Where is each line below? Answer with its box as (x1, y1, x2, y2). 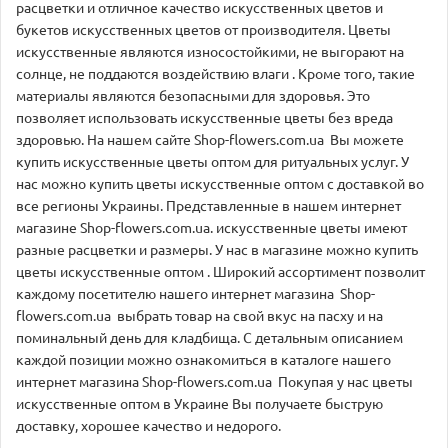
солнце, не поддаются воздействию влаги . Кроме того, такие (16, 66, 415, 82)
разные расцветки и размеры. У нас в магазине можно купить (16, 242, 418, 258)
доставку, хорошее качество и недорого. (16, 418, 281, 434)
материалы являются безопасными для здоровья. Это (16, 88, 370, 104)
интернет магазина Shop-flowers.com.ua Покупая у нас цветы (16, 374, 413, 390)
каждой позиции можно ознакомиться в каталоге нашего (16, 352, 391, 368)
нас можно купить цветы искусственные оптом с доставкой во (16, 176, 424, 192)
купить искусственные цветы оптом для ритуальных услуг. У (16, 154, 409, 170)
